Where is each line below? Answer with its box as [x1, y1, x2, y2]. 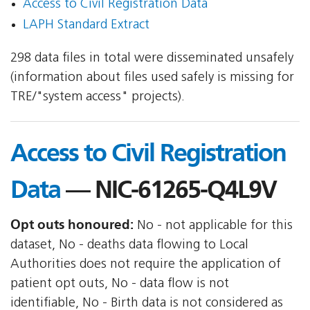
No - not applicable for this [134, 219, 293, 233]
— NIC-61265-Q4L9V [60, 175, 276, 205]
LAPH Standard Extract [22, 19, 149, 33]
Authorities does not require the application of [10, 258, 281, 272]
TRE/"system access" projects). [10, 91, 185, 104]
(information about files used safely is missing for [10, 71, 294, 85]
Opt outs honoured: [10, 217, 134, 233]
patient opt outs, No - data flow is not [10, 277, 229, 291]
